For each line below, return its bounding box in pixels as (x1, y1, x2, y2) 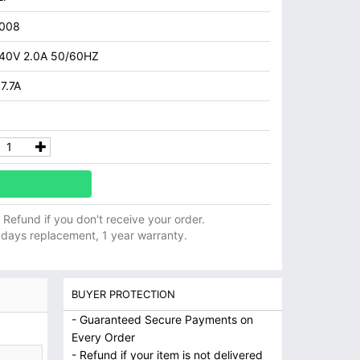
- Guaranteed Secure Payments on (71, 313, 253, 326)
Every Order (71, 330, 135, 344)
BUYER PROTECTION (71, 288, 175, 301)
